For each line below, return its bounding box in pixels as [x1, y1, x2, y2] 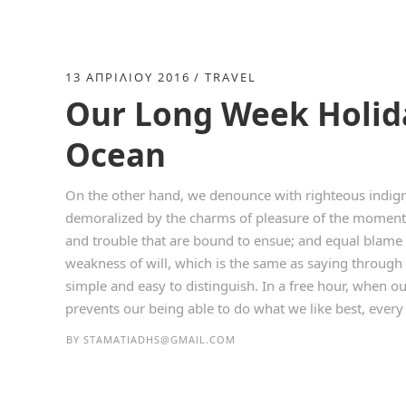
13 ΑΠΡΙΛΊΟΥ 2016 [65, 69, 190, 85]
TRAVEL [205, 69, 256, 85]
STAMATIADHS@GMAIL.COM [83, 333, 236, 346]
